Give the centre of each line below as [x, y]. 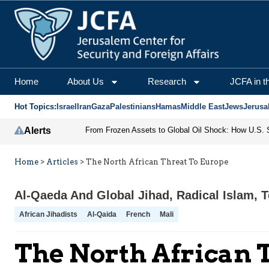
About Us [86, 82]
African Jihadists [48, 215]
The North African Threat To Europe [157, 162]
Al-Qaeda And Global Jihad [92, 195]
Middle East [203, 107]
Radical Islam [215, 195]
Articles [62, 162]
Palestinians [133, 107]
